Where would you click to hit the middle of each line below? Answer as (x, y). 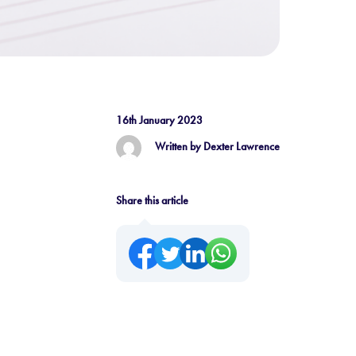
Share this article (152, 200)
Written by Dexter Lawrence (216, 147)
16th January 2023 (159, 120)
